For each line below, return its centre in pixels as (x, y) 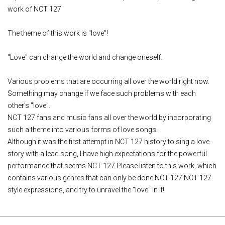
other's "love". (29, 105)
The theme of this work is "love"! (58, 33)
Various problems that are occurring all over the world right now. (108, 81)
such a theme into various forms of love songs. (83, 130)
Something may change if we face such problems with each (102, 93)
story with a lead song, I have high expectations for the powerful (107, 154)
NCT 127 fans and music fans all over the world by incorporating (109, 118)
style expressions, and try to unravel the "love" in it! (86, 190)
